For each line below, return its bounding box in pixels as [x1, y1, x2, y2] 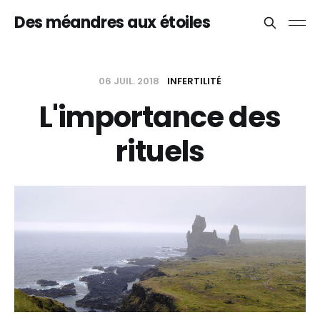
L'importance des [39, 97, 281, 137]
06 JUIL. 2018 [99, 74, 161, 88]
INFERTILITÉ [167, 74, 221, 88]
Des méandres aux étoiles [14, 11, 211, 34]
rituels [115, 131, 205, 171]
